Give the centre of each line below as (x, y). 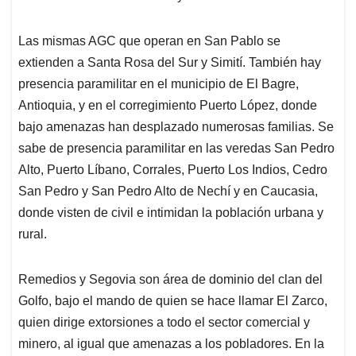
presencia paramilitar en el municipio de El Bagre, (159, 84)
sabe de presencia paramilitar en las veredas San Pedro (176, 149)
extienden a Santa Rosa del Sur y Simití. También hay (170, 63)
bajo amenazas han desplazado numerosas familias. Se (176, 127)
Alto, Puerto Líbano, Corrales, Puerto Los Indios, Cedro (173, 170)
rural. (33, 234)
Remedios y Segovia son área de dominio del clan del (170, 280)
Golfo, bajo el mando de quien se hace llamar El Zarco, (173, 301)
